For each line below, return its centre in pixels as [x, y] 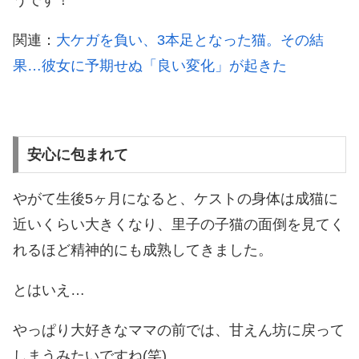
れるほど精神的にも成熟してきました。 [143, 250]
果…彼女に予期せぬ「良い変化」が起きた [150, 66]
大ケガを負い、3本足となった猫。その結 [190, 40]
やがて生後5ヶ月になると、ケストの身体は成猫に [175, 199]
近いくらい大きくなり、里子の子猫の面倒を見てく [179, 225]
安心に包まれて [77, 155]
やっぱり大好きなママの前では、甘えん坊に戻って [179, 331]
